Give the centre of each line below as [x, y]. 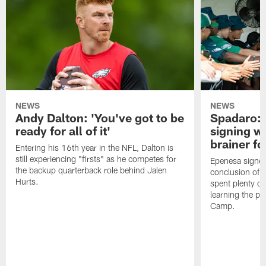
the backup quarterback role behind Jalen [91, 170]
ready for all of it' [63, 131]
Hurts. [27, 182]
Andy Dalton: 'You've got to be [100, 118]
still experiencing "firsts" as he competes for [96, 159]
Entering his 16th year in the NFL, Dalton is [95, 148]
